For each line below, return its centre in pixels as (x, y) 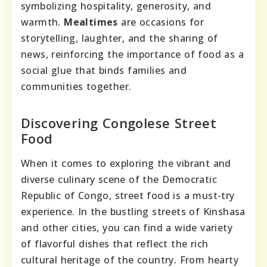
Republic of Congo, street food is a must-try (128, 195)
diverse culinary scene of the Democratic (119, 179)
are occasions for (161, 22)
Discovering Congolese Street (119, 122)
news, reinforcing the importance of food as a (132, 54)
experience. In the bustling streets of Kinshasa (133, 211)
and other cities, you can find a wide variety (127, 227)
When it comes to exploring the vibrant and (126, 163)
